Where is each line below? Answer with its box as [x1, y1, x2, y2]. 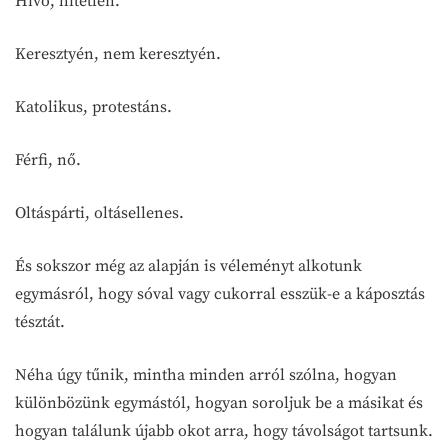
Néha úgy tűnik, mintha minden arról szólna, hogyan [15, 364, 397, 385]
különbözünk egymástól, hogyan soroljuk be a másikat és [15, 392, 423, 413]
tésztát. [15, 311, 65, 332]
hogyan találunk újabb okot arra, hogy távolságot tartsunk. [15, 420, 433, 441]
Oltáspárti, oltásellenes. [15, 202, 184, 223]
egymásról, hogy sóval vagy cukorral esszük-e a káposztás [15, 283, 425, 304]
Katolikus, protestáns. [15, 96, 172, 117]
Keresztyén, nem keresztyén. [15, 43, 221, 64]
